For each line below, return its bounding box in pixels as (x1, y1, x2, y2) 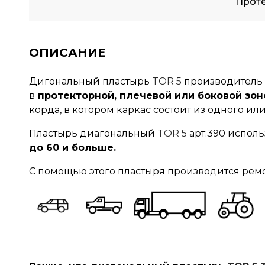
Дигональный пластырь (28, 75, 152, 87)
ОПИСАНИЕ (28, 45, 106, 60)
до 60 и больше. (28, 141, 116, 153)
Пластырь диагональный (28, 127, 157, 139)
